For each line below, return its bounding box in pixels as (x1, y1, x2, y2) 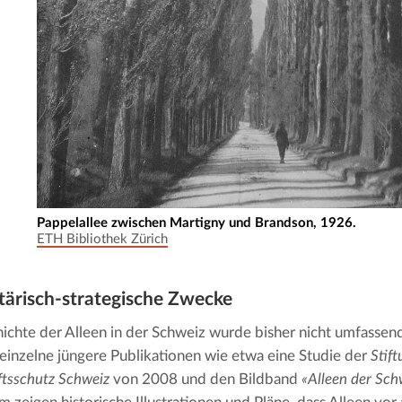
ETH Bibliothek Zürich (37, 232, 169, 246)
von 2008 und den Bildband (109, 371, 302, 387)
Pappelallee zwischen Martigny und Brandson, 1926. (37, 215, 357, 230)
